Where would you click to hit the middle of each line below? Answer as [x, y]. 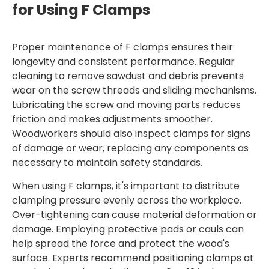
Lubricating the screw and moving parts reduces [126, 105]
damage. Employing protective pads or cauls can [128, 229]
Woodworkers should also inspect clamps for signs [131, 134]
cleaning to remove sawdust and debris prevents [128, 76]
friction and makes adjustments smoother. [112, 119]
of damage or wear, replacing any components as [130, 148]
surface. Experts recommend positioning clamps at [133, 258]
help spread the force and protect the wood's [121, 243]
